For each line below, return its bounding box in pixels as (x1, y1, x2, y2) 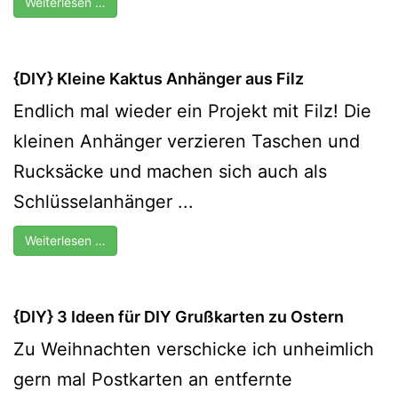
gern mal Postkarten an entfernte (13, 368, 292, 390)
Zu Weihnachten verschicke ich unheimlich (13, 338, 374, 360)
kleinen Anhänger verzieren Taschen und (13, 130, 360, 152)
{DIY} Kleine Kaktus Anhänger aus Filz (13, 68, 304, 88)
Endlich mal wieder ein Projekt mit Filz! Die (13, 99, 371, 122)
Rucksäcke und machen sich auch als (13, 160, 327, 182)
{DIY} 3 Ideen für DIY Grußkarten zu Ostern (13, 306, 344, 326)
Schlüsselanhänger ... (13, 190, 194, 212)
